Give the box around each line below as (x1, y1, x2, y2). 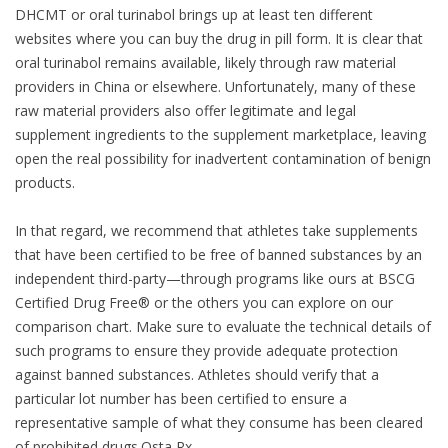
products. (15, 173, 75, 193)
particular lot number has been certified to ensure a (15, 389, 347, 409)
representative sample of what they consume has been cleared (15, 413, 423, 433)
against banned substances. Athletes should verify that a (15, 365, 379, 385)
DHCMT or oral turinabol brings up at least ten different (15, 5, 373, 25)
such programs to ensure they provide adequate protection (15, 341, 398, 361)
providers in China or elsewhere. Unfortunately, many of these (15, 77, 416, 97)
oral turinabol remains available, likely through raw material (15, 53, 396, 73)
